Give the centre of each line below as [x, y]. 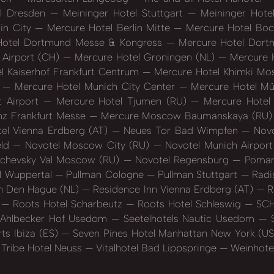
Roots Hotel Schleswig [189, 204]
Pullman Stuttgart [198, 175]
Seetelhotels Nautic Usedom [189, 219]
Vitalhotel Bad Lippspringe [156, 248]
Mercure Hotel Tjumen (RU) [121, 101]
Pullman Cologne [105, 175]
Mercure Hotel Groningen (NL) [145, 57]
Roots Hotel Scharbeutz [68, 204]
